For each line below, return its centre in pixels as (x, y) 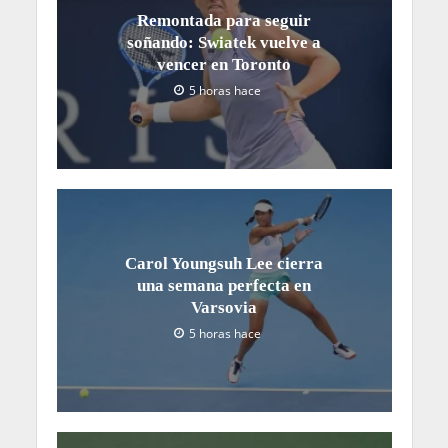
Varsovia (224, 308)
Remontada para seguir (224, 20)
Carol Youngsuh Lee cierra (224, 264)
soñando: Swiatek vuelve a (224, 42)
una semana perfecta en (224, 286)
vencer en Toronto (224, 64)
